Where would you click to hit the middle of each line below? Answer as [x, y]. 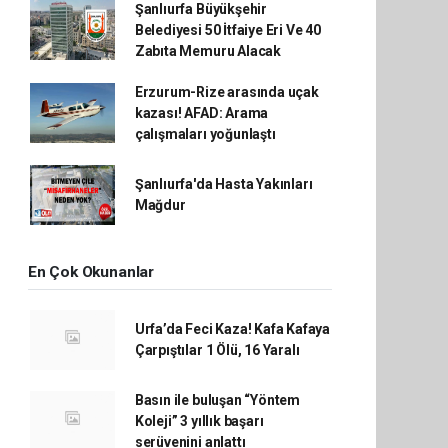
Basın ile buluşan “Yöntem [217, 399]
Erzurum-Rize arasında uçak [226, 91]
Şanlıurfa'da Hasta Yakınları [223, 183]
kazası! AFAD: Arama [201, 112]
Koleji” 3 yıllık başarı [199, 420]
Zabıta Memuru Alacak [207, 50]
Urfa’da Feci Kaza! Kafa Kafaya [232, 328]
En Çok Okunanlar [91, 271]
